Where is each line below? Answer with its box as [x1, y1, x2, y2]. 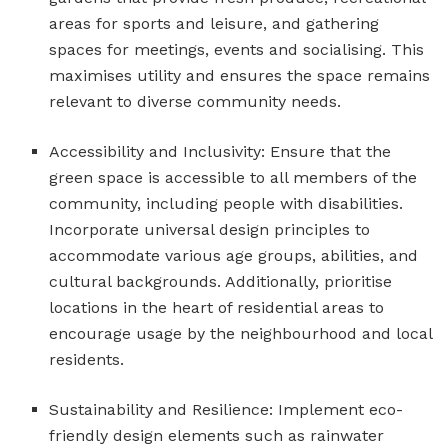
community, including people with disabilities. [49, 193, 404, 213]
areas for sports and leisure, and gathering [49, 13, 380, 33]
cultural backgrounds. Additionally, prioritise [49, 271, 393, 291]
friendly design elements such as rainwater [49, 425, 385, 445]
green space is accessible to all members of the [49, 167, 418, 187]
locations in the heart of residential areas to [49, 297, 385, 317]
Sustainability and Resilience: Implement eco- [49, 399, 404, 419]
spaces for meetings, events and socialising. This [49, 39, 425, 59]
